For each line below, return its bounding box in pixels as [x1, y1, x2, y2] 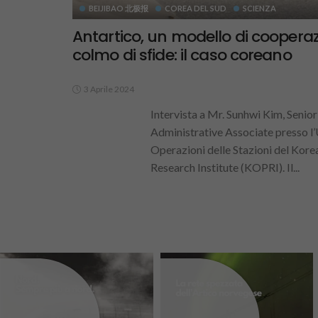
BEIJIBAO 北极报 [89, 4, 148, 13]
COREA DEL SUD [165, 4, 226, 13]
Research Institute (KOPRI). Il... [150, 160, 300, 175]
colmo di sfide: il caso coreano [72, 44, 295, 67]
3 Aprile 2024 [84, 84, 134, 95]
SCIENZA [243, 4, 276, 13]
